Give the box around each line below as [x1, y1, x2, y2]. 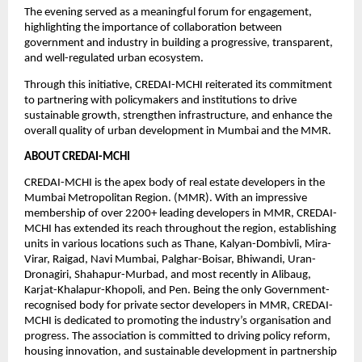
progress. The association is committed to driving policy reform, [24, 330, 330, 343]
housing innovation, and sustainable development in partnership [24, 346, 337, 359]
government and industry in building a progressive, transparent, [24, 37, 333, 50]
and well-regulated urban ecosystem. [24, 53, 204, 65]
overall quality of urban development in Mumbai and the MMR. [24, 124, 331, 137]
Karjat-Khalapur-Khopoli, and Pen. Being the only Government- [24, 284, 330, 297]
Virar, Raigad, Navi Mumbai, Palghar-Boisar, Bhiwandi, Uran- [24, 254, 316, 267]
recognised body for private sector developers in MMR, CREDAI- [24, 300, 333, 313]
